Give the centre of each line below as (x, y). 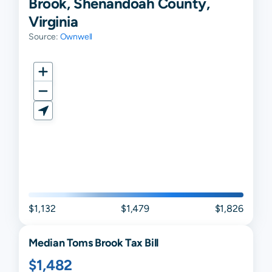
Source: (44, 37)
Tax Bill (141, 243)
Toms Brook (95, 243)
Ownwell (76, 37)
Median (48, 243)
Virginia (53, 22)
